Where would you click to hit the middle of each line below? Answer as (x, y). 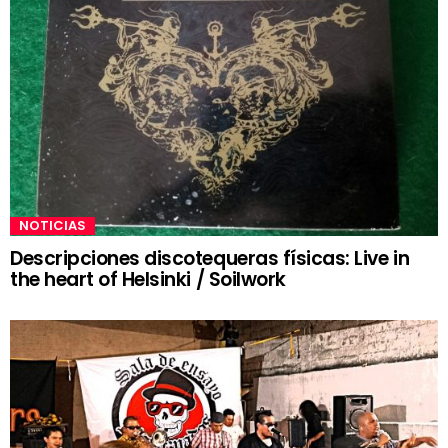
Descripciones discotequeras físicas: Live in (210, 259)
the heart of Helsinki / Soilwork (148, 280)
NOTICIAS (52, 226)
